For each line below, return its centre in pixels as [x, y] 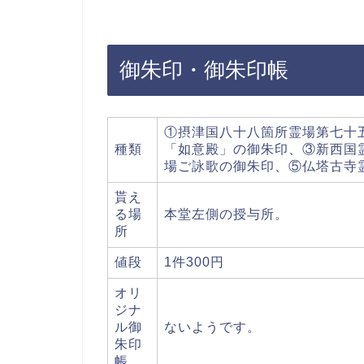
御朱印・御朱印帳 [204, 69]
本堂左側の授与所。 [226, 214]
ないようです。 [212, 327]
